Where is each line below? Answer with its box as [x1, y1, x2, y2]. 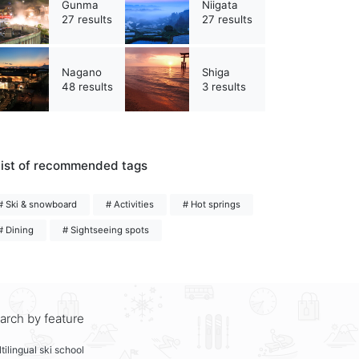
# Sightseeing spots [63, 224, 149, 236]
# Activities [106, 199, 154, 211]
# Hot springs [183, 199, 240, 211]
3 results [202, 80, 246, 94]
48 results [62, 80, 113, 94]
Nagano [62, 66, 102, 79]
